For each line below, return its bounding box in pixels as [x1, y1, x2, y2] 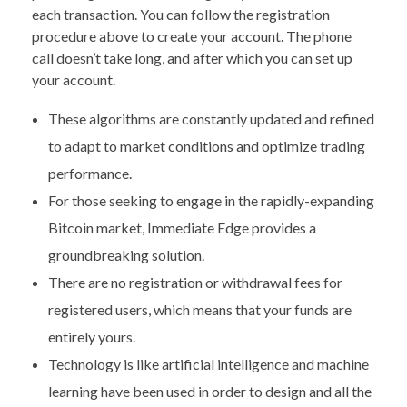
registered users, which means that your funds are [47, 300, 352, 318]
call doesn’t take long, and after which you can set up [32, 48, 352, 66]
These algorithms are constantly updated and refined [47, 109, 374, 127]
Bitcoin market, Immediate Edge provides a [47, 218, 316, 236]
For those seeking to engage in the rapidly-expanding [47, 191, 374, 209]
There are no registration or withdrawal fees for [47, 273, 342, 291]
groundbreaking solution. [47, 245, 204, 263]
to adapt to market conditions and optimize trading [47, 136, 365, 154]
